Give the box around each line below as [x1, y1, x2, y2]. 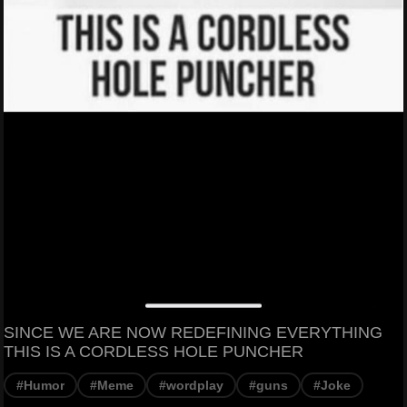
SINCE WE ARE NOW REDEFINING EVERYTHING [4, 323, 382, 342]
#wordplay [159, 377, 223, 392]
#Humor [16, 377, 65, 392]
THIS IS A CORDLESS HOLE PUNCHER [4, 342, 303, 361]
